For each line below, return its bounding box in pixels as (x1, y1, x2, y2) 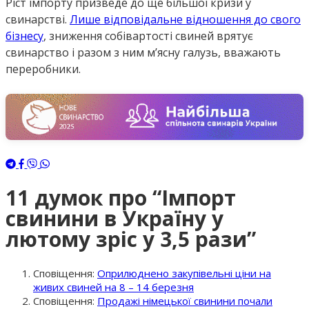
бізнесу (6, 28, 43, 44)
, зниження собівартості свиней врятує (43, 28, 253, 44)
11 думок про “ (6, 183, 161, 212)
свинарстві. (6, 12, 70, 28)
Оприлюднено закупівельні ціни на (97, 266, 271, 281)
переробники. (6, 61, 81, 77)
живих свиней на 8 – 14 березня (33, 280, 194, 295)
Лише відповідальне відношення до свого (70, 12, 301, 28)
